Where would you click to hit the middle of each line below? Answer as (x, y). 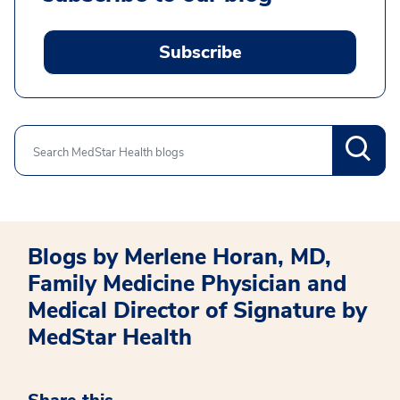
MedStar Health (110, 337)
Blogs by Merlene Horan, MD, (179, 257)
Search (159, 150)
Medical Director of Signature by (197, 311)
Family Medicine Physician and (187, 284)
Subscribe (200, 52)
